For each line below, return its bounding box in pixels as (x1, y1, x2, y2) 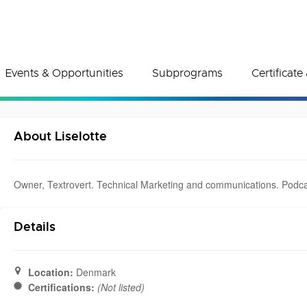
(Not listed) (97, 280, 145, 294)
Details (14, 219, 56, 234)
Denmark (73, 265, 116, 279)
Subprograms (152, 66, 223, 80)
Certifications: (28, 280, 95, 294)
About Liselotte (14, 128, 107, 144)
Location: (28, 265, 73, 279)
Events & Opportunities (5, 66, 123, 80)
